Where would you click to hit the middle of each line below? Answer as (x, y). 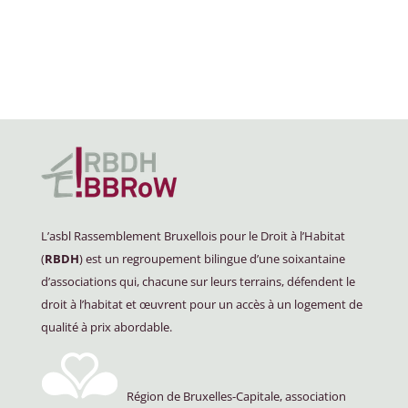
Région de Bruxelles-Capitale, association (232, 396)
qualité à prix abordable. (106, 326)
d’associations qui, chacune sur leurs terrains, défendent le (198, 281)
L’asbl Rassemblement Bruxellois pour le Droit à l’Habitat (193, 235)
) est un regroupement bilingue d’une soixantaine (212, 258)
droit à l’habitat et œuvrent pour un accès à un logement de (201, 304)
